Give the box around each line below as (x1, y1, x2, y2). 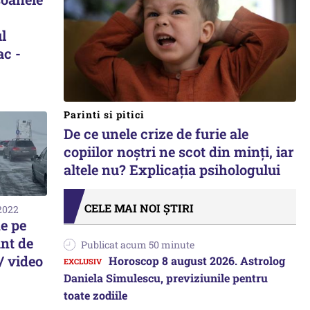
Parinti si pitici (64, 108, 145, 121)
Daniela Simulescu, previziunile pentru (64, 271, 268, 285)
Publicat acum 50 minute (81, 238, 194, 251)
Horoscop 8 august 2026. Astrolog (109, 253, 285, 268)
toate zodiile (64, 288, 127, 302)
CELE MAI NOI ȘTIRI (84, 201, 194, 215)
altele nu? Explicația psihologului (64, 161, 280, 179)
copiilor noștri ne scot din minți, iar (64, 143, 294, 161)
